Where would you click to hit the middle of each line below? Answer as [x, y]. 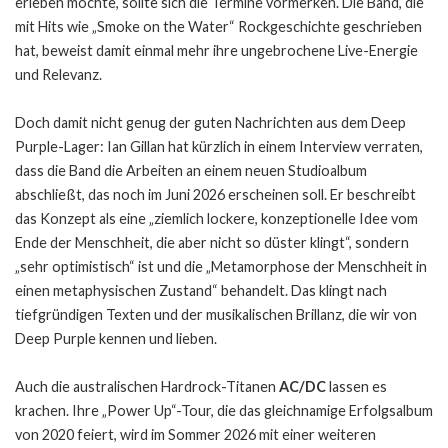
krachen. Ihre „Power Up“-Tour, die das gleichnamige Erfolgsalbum [224, 410]
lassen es [356, 386]
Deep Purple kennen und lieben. [116, 338]
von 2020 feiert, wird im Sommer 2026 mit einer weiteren [195, 434]
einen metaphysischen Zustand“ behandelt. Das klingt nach [201, 290]
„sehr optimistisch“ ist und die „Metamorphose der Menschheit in [221, 266]
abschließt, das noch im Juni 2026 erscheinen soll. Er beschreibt [215, 194]
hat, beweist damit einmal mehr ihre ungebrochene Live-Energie [216, 50]
